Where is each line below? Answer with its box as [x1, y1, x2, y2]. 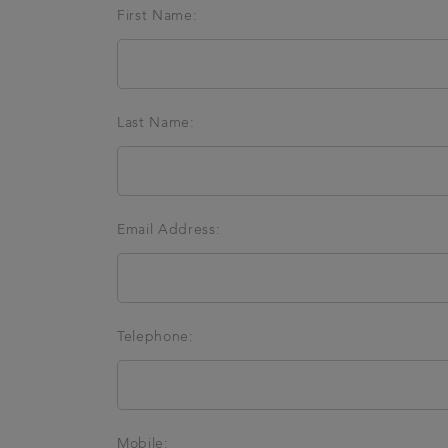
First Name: [117, 8, 198, 23]
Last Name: [117, 115, 195, 130]
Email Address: [117, 222, 221, 237]
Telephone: [117, 329, 194, 344]
